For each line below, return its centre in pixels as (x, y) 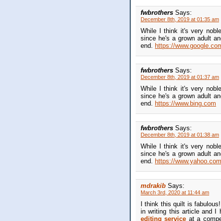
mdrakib (153, 186)
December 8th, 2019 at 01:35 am (180, 19)
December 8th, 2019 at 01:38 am (180, 135)
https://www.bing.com (185, 104)
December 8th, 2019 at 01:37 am (180, 77)
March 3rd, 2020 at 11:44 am (175, 193)
